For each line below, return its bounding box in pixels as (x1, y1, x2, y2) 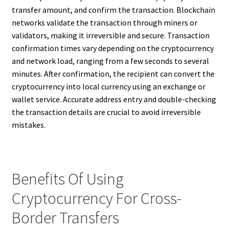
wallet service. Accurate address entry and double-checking (11, 94, 216, 105)
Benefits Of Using (11, 168, 124, 189)
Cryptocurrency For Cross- (11, 188, 181, 209)
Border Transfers (11, 207, 119, 228)
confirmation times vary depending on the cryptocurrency (11, 43, 214, 54)
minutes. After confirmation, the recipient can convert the (11, 68, 215, 79)
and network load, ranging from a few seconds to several (11, 56, 209, 66)
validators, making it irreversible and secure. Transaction (11, 30, 210, 41)
